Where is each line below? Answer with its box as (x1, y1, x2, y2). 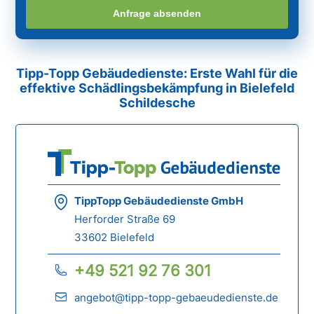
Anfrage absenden (113, 7, 201, 19)
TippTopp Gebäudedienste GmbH (74, 194, 244, 208)
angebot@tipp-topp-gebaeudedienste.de (74, 291, 279, 305)
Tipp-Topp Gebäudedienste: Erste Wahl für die (16, 66, 298, 81)
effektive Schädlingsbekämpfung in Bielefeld (20, 81, 294, 96)
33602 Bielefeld (74, 231, 155, 245)
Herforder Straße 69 (74, 212, 176, 226)
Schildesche (118, 95, 196, 111)
